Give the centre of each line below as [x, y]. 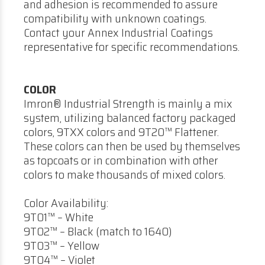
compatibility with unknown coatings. [115, 18]
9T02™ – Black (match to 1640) [98, 231]
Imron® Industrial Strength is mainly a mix [128, 104]
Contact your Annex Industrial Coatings [118, 33]
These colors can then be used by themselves [132, 146]
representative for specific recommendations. [132, 47]
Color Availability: [66, 203]
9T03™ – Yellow [62, 245]
